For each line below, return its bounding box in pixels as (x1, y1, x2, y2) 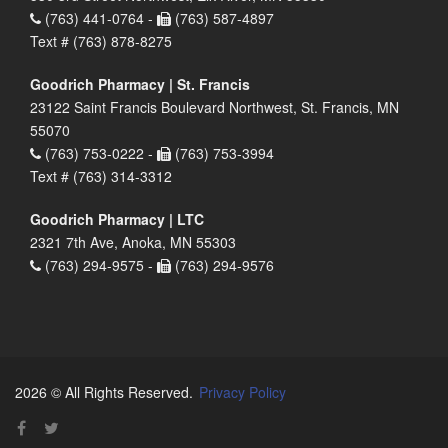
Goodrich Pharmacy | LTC (30, 209, 204, 230)
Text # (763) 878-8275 (30, 31, 172, 52)
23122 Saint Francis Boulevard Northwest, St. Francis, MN (30, 97, 399, 118)
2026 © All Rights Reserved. (15, 382, 197, 403)
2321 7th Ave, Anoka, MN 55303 (30, 232, 236, 253)
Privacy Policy (199, 382, 286, 403)
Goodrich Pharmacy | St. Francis (30, 74, 250, 95)
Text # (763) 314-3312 (30, 166, 172, 187)
